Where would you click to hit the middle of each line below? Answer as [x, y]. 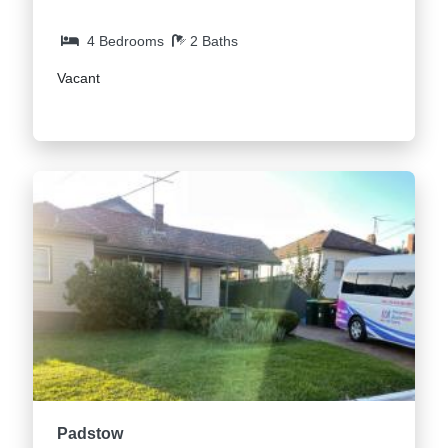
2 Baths [214, 41]
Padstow [90, 434]
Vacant [78, 78]
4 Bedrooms [125, 41]
